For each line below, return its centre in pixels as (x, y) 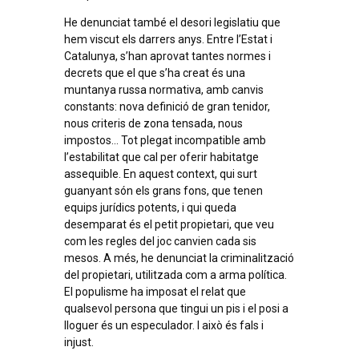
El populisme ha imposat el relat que (155, 292)
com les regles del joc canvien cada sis (160, 242)
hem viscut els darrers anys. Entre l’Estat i (168, 40)
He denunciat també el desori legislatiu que (172, 23)
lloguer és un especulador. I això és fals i (164, 326)
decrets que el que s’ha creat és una (155, 73)
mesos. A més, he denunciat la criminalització (179, 258)
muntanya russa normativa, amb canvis (164, 90)
